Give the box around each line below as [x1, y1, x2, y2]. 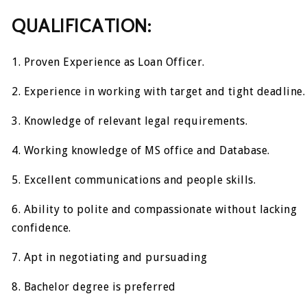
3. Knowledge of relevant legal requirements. [12, 114, 248, 127]
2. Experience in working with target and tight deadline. [12, 84, 306, 98]
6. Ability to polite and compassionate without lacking [12, 202, 297, 216]
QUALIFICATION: [12, 14, 151, 38]
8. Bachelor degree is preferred [12, 280, 176, 293]
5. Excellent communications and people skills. [12, 173, 256, 186]
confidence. [12, 221, 71, 234]
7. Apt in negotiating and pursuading [12, 250, 208, 264]
